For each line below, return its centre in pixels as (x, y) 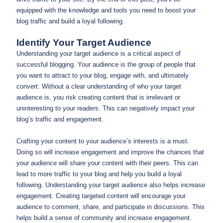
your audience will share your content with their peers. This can (107, 163)
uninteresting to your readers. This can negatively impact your (106, 109)
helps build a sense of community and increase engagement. (104, 218)
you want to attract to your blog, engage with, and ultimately (103, 76)
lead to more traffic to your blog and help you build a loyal (99, 174)
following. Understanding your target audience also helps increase (111, 185)
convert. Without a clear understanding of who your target (99, 87)
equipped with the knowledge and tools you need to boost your (106, 10)
